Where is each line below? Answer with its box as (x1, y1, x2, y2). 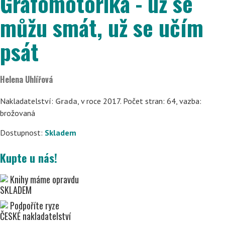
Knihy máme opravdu (10, 173, 79, 186)
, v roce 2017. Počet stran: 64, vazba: (77, 96, 201, 106)
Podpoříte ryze (10, 199, 59, 212)
